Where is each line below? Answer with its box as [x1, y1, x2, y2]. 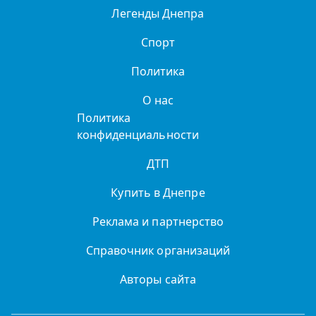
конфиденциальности [76, 127, 199, 142]
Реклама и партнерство [92, 214, 224, 229]
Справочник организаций [85, 243, 231, 258]
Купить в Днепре [111, 185, 205, 200]
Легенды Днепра [111, 6, 205, 21]
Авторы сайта [120, 272, 196, 287]
